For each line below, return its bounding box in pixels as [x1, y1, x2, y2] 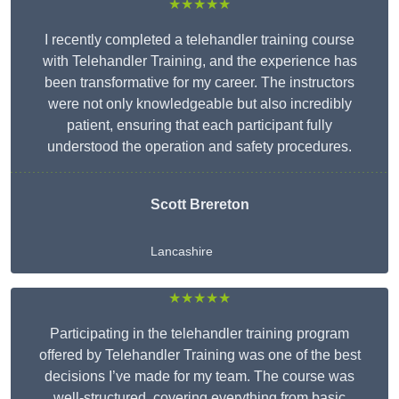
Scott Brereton [150, 197, 249, 213]
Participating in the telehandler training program [50, 326, 349, 342]
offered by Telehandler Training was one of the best [38, 347, 361, 363]
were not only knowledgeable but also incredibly [47, 96, 352, 112]
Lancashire [150, 244, 213, 259]
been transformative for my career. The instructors [45, 75, 354, 91]
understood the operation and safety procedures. [47, 139, 352, 155]
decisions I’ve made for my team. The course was [45, 369, 354, 385]
